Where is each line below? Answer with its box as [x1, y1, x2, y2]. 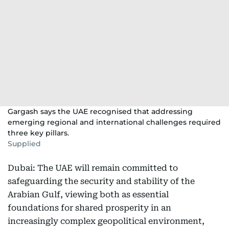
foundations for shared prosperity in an [8, 203, 171, 213]
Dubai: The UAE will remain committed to [8, 163, 178, 173]
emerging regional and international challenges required [8, 118, 221, 127]
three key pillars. [8, 128, 69, 138]
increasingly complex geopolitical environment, [8, 216, 204, 226]
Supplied [8, 139, 41, 148]
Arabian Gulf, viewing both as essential [8, 190, 169, 199]
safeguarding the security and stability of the [8, 176, 195, 186]
